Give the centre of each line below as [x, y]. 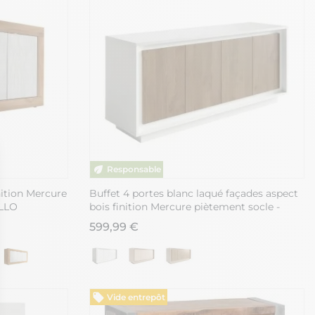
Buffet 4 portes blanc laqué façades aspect [194, 193]
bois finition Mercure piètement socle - [185, 206]
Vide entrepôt [136, 297]
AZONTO [111, 220]
